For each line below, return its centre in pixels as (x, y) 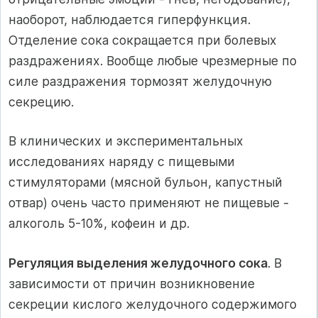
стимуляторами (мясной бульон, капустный (146, 182)
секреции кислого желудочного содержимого (153, 304)
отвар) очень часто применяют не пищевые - (149, 203)
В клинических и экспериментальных (126, 141)
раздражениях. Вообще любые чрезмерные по (153, 60)
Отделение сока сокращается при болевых (143, 40)
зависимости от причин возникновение (132, 283)
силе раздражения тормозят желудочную (140, 81)
